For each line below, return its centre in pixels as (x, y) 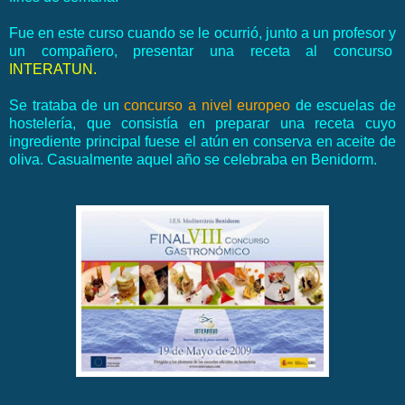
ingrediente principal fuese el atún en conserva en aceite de (202, 142)
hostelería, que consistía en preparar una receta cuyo (202, 124)
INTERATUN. (53, 70)
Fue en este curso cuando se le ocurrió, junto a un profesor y (202, 33)
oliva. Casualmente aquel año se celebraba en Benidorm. (193, 160)
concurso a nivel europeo (207, 106)
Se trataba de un (67, 106)
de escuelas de (344, 106)
